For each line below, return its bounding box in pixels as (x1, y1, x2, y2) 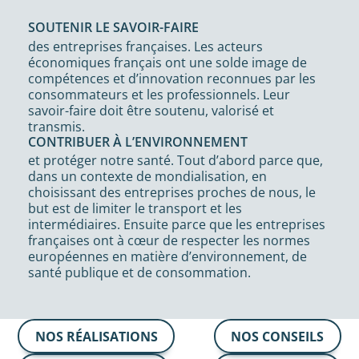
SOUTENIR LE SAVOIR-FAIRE (28, 18, 200, 36)
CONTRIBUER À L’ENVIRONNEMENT (28, 132, 248, 151)
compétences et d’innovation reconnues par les (28, 69, 317, 87)
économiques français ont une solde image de (28, 53, 308, 71)
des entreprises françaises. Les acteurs (28, 37, 264, 55)
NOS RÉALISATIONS (34, 327, 158, 345)
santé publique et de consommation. (28, 264, 252, 282)
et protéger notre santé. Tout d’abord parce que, (28, 151, 324, 170)
